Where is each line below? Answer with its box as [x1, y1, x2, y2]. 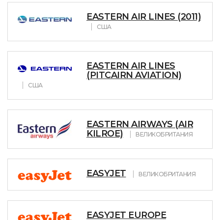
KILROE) [86, 128, 123, 139]
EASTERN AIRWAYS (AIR [86, 119, 193, 130]
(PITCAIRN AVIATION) [86, 70, 182, 81]
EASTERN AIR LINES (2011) [86, 11, 201, 22]
